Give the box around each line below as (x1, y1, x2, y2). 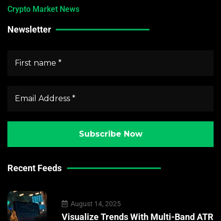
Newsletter (7, 24, 51, 35)
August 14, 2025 (69, 199, 121, 208)
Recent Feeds (7, 163, 62, 173)
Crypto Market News (7, 4, 79, 14)
